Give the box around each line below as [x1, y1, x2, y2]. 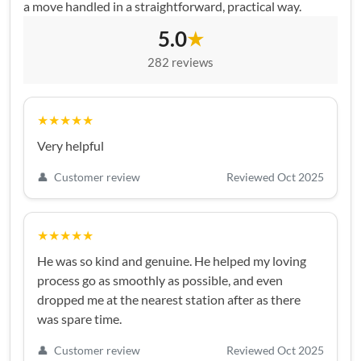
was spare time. [37, 311, 122, 327]
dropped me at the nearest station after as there [37, 292, 301, 308]
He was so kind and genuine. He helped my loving [37, 253, 306, 269]
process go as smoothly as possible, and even [37, 272, 283, 288]
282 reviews [147, 55, 214, 70]
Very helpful [37, 138, 104, 154]
